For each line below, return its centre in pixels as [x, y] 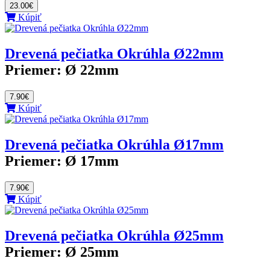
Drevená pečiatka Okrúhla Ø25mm [114, 235]
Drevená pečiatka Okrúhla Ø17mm [114, 145]
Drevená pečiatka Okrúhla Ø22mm [114, 54]
